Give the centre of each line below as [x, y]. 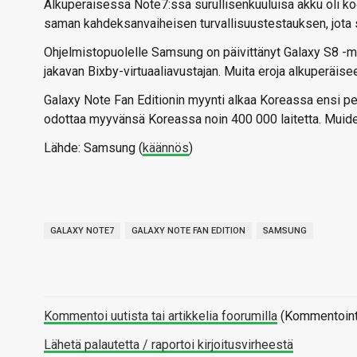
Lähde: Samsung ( [93, 148]
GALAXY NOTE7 [82, 231]
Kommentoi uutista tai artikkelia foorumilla [161, 316]
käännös [166, 148]
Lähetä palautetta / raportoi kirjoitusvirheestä [169, 345]
